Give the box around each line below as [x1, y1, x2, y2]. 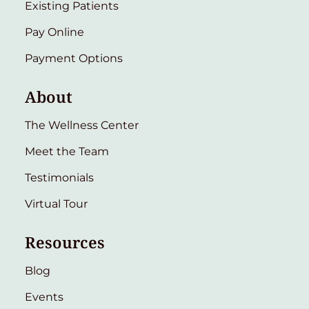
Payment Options [25, 51, 123, 65]
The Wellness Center [25, 118, 139, 132]
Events [25, 290, 63, 303]
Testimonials [25, 170, 94, 184]
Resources [25, 231, 105, 253]
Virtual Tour [25, 197, 88, 210]
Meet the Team [25, 144, 109, 158]
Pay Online [25, 25, 84, 39]
